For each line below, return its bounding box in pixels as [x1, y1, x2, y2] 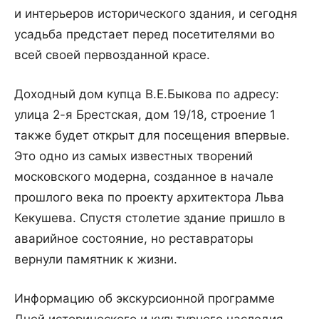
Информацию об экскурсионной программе [14, 291, 275, 306]
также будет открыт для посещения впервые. [14, 128, 290, 143]
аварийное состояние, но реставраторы [14, 231, 253, 246]
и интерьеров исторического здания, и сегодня [14, 6, 298, 21]
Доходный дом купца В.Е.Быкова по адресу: [14, 87, 279, 102]
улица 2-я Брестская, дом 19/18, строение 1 [14, 108, 276, 122]
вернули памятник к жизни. [14, 252, 177, 267]
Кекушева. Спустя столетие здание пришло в [14, 211, 286, 226]
